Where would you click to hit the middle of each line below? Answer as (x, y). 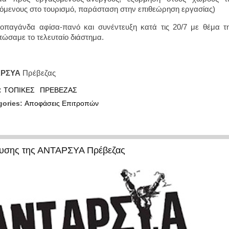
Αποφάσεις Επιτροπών (62, 103)
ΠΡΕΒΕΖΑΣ (59, 90)
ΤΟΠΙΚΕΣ (19, 90)
